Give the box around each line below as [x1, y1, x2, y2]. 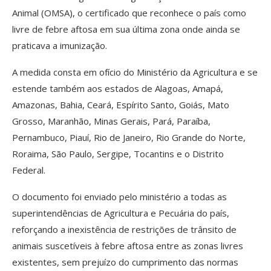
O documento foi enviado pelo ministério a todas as [12, 190, 227, 203]
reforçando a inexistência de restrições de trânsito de [12, 223, 237, 235]
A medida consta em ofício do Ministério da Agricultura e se [12, 65, 258, 78]
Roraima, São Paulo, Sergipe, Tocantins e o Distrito [12, 147, 224, 160]
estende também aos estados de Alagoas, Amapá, [12, 82, 223, 94]
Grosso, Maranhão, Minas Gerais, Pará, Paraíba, [12, 114, 211, 127]
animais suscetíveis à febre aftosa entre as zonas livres [12, 239, 243, 252]
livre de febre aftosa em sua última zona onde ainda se [12, 22, 240, 35]
